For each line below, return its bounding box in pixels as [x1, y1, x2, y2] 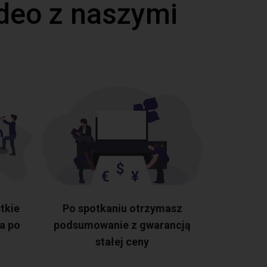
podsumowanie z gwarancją [54, 219, 191, 231]
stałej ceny [95, 235, 149, 248]
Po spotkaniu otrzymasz [62, 202, 182, 215]
